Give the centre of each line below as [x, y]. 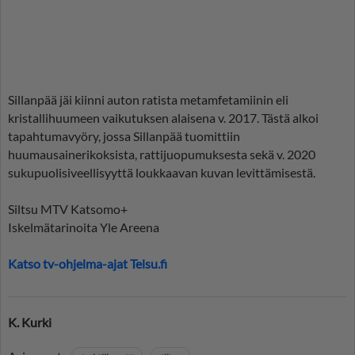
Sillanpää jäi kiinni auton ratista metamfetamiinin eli [148, 100]
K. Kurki [30, 323]
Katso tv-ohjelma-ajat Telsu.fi [88, 264]
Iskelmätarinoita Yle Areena [84, 227]
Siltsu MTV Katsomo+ [68, 209]
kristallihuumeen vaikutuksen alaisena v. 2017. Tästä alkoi [163, 118]
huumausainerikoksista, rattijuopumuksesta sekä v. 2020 [162, 155]
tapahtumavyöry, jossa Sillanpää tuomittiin [124, 136]
